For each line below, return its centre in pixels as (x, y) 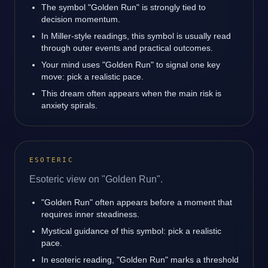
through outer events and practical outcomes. (127, 48)
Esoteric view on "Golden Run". (96, 179)
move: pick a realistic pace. (92, 77)
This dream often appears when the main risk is (131, 93)
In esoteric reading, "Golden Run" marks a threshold (140, 260)
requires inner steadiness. (90, 214)
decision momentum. (81, 19)
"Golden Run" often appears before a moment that (137, 202)
